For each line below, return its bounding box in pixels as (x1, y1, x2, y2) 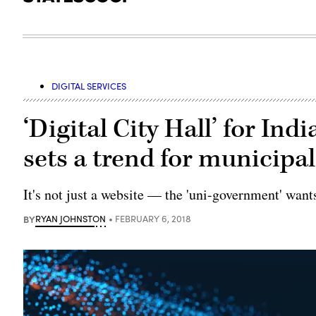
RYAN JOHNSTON (35, 212, 107, 225)
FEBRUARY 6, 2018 (115, 212, 192, 225)
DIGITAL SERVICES (51, 79, 127, 92)
